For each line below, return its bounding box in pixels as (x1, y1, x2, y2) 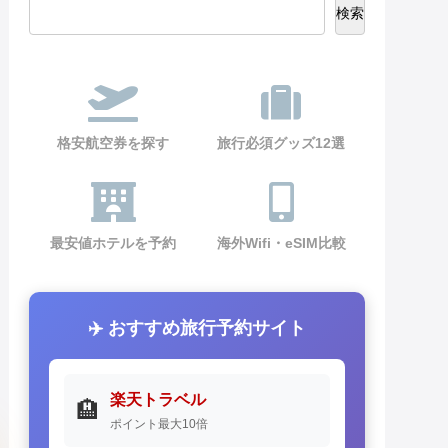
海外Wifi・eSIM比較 (216, 234, 346, 251)
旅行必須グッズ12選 (217, 134, 345, 151)
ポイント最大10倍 (110, 417, 208, 432)
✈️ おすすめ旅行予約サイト (88, 318, 306, 339)
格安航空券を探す (57, 134, 169, 151)
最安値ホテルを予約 (50, 234, 176, 251)
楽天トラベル (110, 391, 206, 409)
